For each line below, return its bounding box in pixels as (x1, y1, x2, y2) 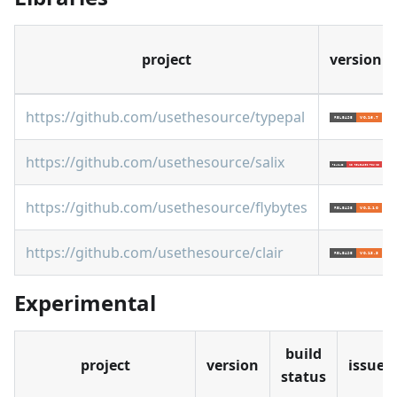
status (281, 367, 326, 386)
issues (348, 355, 392, 375)
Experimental (14, 288, 156, 317)
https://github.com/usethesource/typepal (26, 107, 305, 127)
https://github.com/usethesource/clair (26, 243, 284, 262)
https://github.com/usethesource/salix (26, 152, 284, 172)
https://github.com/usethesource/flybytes (26, 198, 307, 217)
